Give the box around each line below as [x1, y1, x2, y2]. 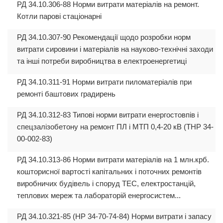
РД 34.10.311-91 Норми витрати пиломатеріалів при [17, 77, 192, 86]
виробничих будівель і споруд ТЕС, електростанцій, [17, 179, 196, 188]
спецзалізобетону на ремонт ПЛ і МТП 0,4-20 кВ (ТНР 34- [17, 122, 214, 131]
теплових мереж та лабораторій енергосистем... [17, 191, 181, 200]
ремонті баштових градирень [17, 89, 115, 98]
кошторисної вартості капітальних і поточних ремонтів [17, 167, 202, 176]
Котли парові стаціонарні [17, 11, 102, 20]
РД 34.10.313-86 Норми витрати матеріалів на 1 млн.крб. [17, 155, 209, 164]
